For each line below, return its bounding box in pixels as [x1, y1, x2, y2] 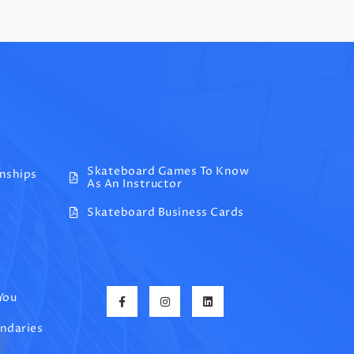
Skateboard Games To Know [87, 164, 250, 179]
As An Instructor [87, 176, 183, 192]
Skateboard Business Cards [87, 205, 244, 220]
